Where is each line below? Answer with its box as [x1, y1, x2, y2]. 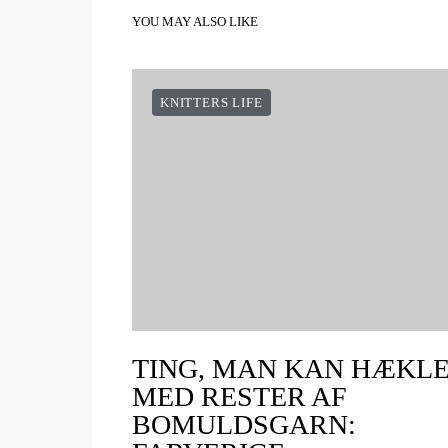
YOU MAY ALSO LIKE [132, 14, 258, 29]
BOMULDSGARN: [132, 409, 356, 440]
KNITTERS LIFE [160, 95, 263, 110]
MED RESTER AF [132, 381, 347, 412]
